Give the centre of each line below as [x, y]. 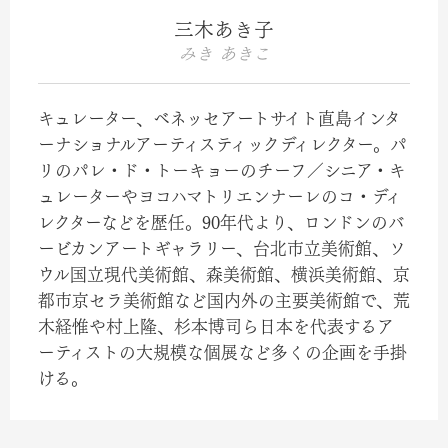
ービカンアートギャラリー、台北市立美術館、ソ [222, 248]
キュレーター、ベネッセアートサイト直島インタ [219, 118]
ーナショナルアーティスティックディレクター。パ [222, 144]
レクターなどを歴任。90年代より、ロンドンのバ [221, 222]
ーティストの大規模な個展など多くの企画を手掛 [222, 352]
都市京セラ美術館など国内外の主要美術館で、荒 [224, 300]
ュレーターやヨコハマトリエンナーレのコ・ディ [220, 196]
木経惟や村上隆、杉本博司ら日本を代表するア [216, 326]
